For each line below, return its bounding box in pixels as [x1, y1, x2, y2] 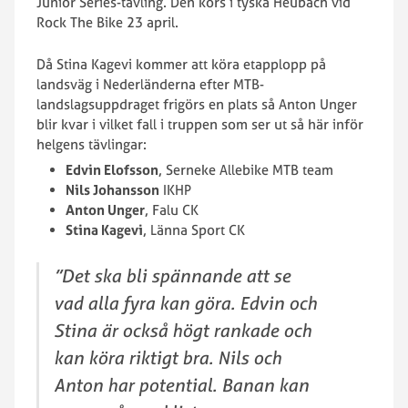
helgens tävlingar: [36, 136, 147, 153]
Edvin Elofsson [66, 161, 158, 178]
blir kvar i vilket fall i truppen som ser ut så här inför [36, 116, 363, 133]
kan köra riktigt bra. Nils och [54, 346, 281, 369]
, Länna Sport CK [143, 221, 245, 239]
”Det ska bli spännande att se [54, 264, 291, 287]
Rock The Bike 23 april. [36, 14, 178, 31]
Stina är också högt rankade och [54, 319, 311, 342]
